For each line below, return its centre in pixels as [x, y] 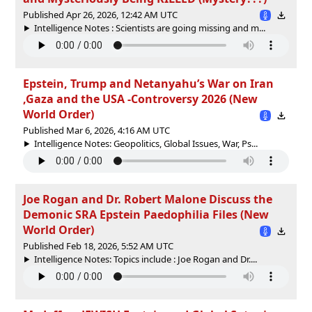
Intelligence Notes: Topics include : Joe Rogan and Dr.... [145, 259]
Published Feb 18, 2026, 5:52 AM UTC [98, 245]
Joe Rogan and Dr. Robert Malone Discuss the [148, 199]
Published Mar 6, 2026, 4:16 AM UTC [96, 130]
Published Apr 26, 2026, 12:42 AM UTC [100, 14]
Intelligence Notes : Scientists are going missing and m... [149, 28]
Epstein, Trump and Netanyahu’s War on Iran [148, 83]
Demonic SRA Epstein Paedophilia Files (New [146, 214]
